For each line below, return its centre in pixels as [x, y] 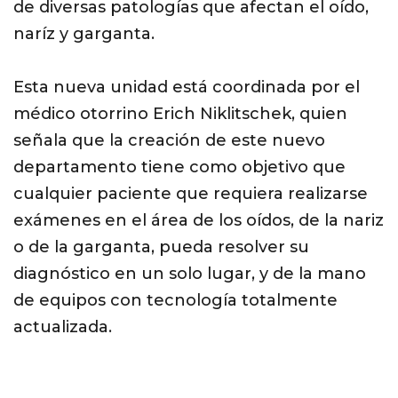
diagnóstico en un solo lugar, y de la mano [190, 274]
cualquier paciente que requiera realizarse [191, 194]
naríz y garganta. [84, 34]
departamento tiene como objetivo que [179, 167]
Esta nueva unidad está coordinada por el [187, 88]
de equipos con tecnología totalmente [175, 301]
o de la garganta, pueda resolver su [161, 247]
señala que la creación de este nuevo [169, 141]
